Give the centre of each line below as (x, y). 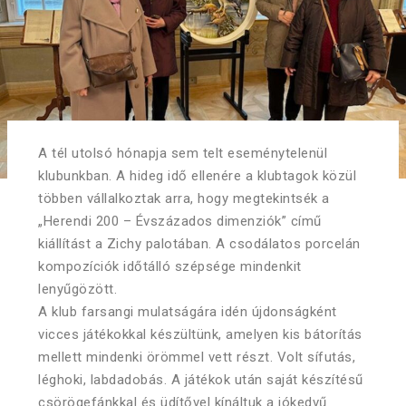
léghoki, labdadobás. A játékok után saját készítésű (201, 379)
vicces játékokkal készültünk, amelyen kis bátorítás (200, 334)
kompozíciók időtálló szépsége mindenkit (170, 266)
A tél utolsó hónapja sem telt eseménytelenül (183, 153)
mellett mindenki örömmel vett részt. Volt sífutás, (197, 357)
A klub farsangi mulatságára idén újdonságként (188, 311)
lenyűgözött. (77, 289)
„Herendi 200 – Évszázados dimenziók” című (180, 221)
